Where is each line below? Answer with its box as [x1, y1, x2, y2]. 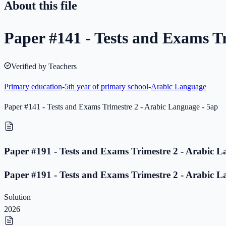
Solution [4, 193, 31, 202]
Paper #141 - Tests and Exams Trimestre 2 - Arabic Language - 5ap [4, 102, 218, 111]
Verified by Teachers [11, 62, 77, 71]
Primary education [4, 82, 62, 91]
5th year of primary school [65, 82, 148, 91]
